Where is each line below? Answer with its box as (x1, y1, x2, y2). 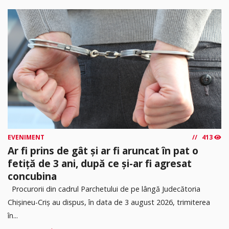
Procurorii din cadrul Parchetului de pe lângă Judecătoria (8, 184, 200, 194)
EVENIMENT (8, 133, 44, 142)
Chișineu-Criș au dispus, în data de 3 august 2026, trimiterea (8, 197, 210, 208)
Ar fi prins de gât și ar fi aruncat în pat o (8, 144, 198, 158)
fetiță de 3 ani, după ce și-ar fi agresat (8, 156, 192, 171)
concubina (8, 169, 57, 184)
